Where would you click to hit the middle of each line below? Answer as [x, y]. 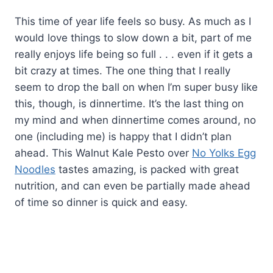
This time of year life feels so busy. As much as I [133, 22]
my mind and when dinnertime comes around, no [135, 120]
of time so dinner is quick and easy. [101, 203]
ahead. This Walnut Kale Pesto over [103, 153]
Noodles [35, 170]
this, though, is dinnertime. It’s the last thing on [129, 104]
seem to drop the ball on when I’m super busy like [136, 87]
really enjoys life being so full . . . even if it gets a [134, 55]
